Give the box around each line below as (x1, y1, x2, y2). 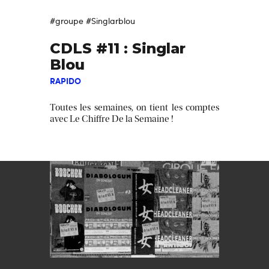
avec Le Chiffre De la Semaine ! (50, 113, 174, 125)
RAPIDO (50, 74, 81, 87)
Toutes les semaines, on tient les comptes (50, 102, 219, 113)
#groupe (50, 15, 83, 27)
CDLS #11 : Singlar (50, 40, 186, 58)
